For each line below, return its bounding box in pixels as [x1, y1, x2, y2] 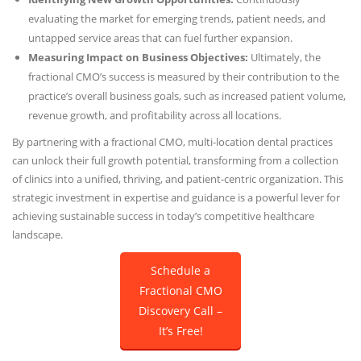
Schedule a [151, 262, 210, 278]
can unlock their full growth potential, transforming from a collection [12, 152, 338, 168]
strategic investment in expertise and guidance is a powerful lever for [12, 189, 340, 205]
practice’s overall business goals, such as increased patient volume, [28, 88, 346, 103]
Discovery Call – [139, 302, 222, 318]
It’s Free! [158, 322, 203, 338]
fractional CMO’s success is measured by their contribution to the [28, 68, 339, 84]
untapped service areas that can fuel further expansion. [28, 30, 293, 45]
